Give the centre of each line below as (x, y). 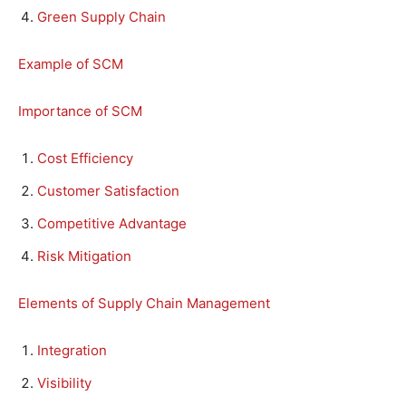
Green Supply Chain (101, 16)
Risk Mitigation (84, 256)
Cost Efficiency (85, 158)
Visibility (64, 382)
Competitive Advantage (112, 223)
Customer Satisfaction (108, 190)
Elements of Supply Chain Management (144, 303)
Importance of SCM (80, 111)
